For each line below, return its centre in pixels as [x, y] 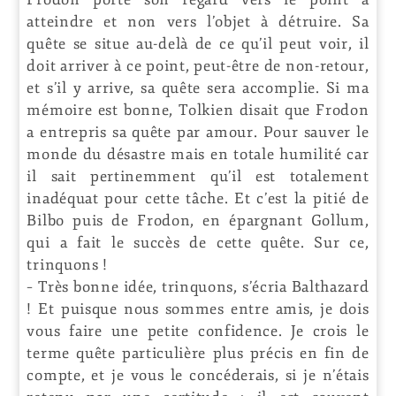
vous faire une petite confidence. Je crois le [198, 331]
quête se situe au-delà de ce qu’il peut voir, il [198, 43]
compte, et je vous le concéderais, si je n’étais [198, 375]
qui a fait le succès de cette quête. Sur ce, [198, 242]
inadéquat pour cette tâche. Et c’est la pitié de [198, 198]
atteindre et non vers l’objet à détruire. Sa [198, 21]
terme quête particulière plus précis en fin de [198, 353]
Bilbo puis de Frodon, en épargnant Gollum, [198, 220]
